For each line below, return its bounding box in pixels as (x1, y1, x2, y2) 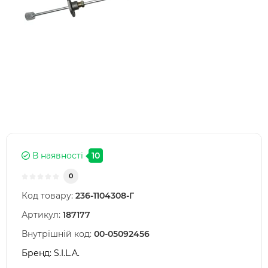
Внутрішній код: (22, 229, 92, 240)
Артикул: (22, 209, 60, 221)
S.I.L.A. (54, 248, 80, 259)
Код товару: (22, 190, 73, 202)
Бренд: (22, 248, 54, 259)
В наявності (30, 150, 83, 162)
